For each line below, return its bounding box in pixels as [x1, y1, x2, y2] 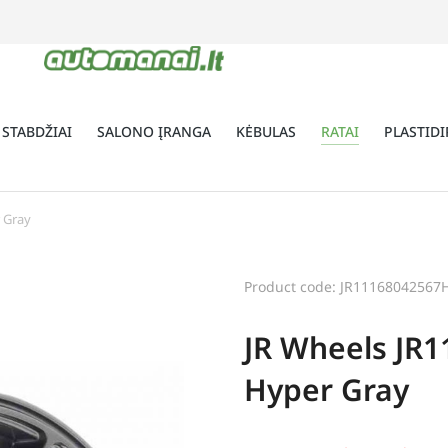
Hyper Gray [244, 369, 409, 411]
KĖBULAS [236, 121, 296, 141]
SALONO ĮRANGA [97, 121, 211, 141]
